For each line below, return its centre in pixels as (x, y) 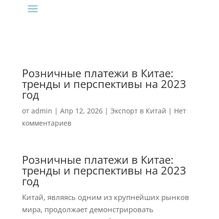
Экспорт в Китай (138, 111)
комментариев (46, 123)
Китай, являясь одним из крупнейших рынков (105, 197)
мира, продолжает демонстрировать (88, 209)
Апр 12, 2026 (81, 111)
